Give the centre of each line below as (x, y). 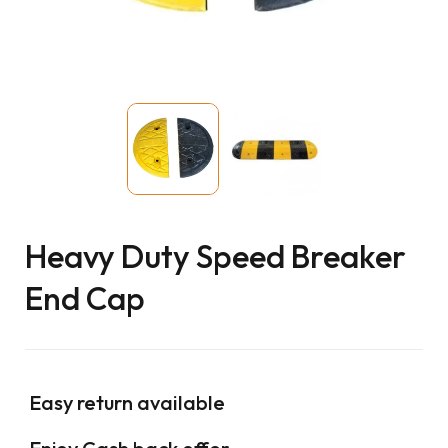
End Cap (85, 298)
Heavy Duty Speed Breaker (215, 256)
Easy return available (125, 403)
